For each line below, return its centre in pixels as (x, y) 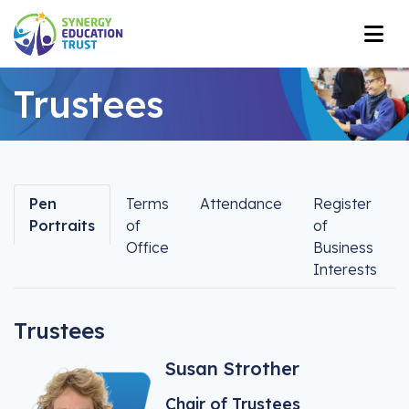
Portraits (62, 225)
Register (342, 204)
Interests (345, 269)
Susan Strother (232, 368)
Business (343, 247)
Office (147, 247)
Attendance (241, 204)
